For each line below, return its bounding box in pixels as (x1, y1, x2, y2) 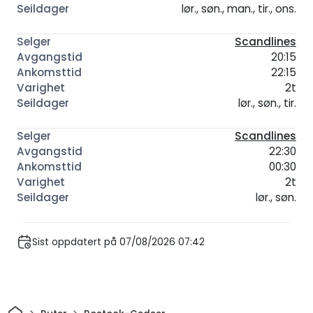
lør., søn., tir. (238, 96, 296, 111)
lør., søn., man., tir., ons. (182, 1, 296, 17)
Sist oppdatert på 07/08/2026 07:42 (32, 235, 205, 249)
